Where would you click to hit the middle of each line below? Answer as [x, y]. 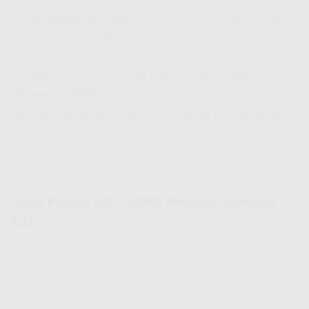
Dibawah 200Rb [58, 94]
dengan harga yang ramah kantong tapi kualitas [146, 115]
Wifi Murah [230, 74]
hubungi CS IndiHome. [76, 39]
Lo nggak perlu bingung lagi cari [103, 74]
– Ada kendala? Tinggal [227, 18]
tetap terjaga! [49, 136]
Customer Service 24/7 [92, 18]
